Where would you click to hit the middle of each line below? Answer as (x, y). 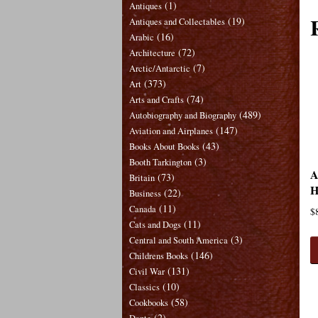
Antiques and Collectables (177, 21)
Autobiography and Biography (183, 115)
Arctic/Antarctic (160, 68)
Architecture (152, 53)
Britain (142, 177)
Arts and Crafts (157, 99)
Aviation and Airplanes (171, 131)
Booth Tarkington (160, 162)
